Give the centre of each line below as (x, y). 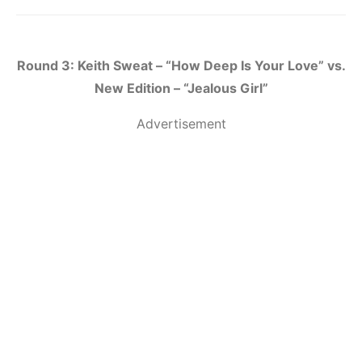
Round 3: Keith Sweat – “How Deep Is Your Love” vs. (181, 66)
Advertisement (181, 124)
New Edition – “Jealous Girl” (181, 88)
